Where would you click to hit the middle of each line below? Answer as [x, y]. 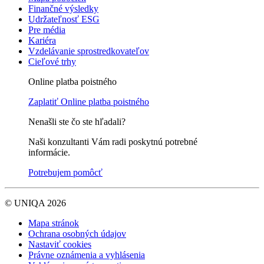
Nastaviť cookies [60, 244]
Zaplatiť [44, 101]
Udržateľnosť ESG [64, 19]
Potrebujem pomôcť [65, 172]
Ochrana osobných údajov [77, 233]
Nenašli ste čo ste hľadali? [77, 121]
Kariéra [42, 40]
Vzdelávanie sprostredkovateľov [89, 51]
